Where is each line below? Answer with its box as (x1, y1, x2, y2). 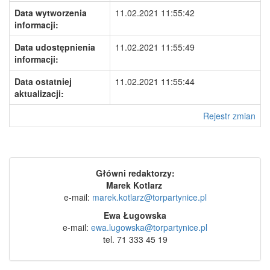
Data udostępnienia (14, 41, 95, 53)
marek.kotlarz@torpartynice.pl (92, 191, 207, 203)
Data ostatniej (14, 75, 72, 87)
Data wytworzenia (14, 7, 87, 19)
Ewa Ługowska (104, 209, 166, 221)
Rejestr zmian (203, 110, 256, 122)
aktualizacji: (14, 87, 64, 99)
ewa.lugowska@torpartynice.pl (91, 221, 207, 233)
